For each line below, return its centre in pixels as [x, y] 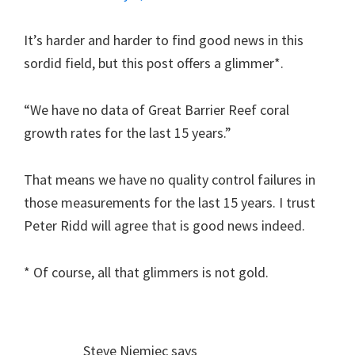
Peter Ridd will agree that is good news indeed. [164, 226]
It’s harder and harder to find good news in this [164, 40]
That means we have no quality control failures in [170, 180]
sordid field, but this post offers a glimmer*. [154, 63]
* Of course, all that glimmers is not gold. [146, 273]
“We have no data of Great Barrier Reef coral [157, 110]
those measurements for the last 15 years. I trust [170, 203]
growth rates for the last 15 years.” [128, 133]
